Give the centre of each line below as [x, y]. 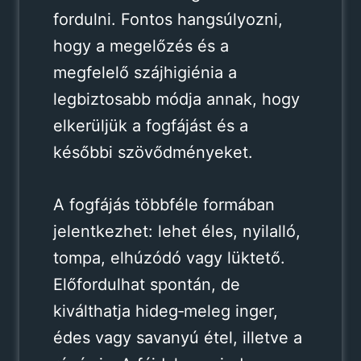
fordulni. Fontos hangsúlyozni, [168, 19]
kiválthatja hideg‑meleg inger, [165, 311]
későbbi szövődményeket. [153, 152]
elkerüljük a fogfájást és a [150, 125]
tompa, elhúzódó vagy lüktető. [169, 257]
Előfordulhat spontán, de [146, 284]
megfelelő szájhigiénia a [145, 72]
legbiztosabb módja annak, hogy [176, 99]
